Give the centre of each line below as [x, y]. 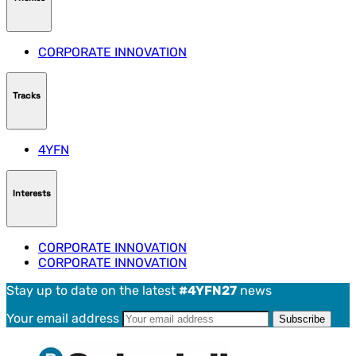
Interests [32, 193]
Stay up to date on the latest [93, 291]
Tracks [27, 95]
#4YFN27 [208, 291]
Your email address [64, 319]
